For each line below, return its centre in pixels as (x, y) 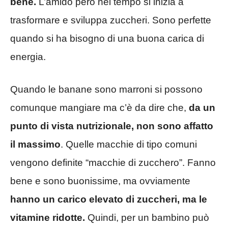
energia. (28, 56)
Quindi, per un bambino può (147, 218)
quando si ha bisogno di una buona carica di (107, 38)
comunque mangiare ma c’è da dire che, (99, 108)
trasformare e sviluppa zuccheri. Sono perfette (111, 20)
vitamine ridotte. (48, 218)
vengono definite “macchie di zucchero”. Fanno (113, 163)
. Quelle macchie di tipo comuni (129, 145)
